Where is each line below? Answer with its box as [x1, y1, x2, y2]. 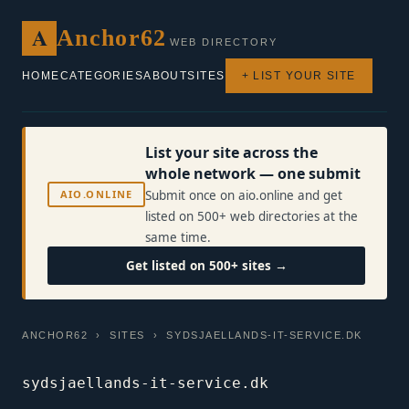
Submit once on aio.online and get [145, 187, 343, 204]
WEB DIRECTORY [170, 37, 278, 47]
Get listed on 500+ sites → [125, 257, 288, 274]
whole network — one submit [145, 163, 362, 184]
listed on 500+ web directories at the [145, 208, 359, 225]
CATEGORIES [59, 69, 144, 82]
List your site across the [145, 142, 319, 163]
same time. [145, 229, 212, 246]
